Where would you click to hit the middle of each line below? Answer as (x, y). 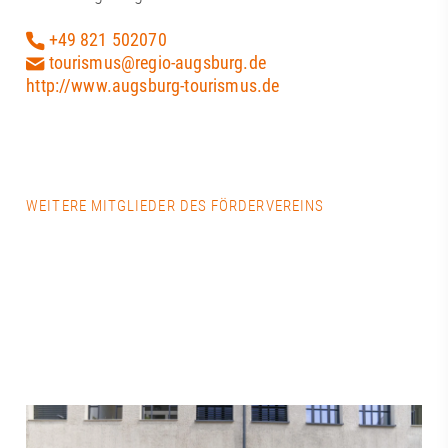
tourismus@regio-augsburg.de (155, 62)
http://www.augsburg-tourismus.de (153, 85)
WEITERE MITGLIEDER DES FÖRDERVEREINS (175, 205)
